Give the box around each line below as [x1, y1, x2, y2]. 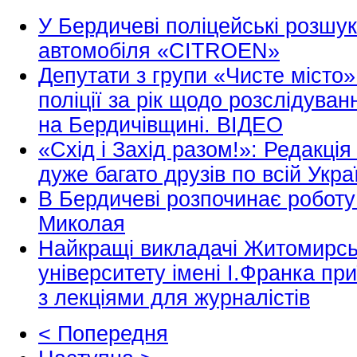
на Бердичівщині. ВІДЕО [38, 113, 283, 138]
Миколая [38, 212, 125, 237]
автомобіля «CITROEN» [38, 39, 280, 64]
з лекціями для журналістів [38, 286, 310, 311]
